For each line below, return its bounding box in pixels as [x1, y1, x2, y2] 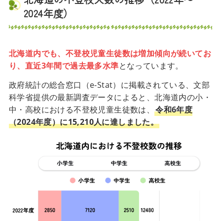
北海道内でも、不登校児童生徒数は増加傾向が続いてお [8, 47, 211, 59]
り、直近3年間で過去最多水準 [8, 60, 119, 71]
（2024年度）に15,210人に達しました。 [8, 116, 159, 127]
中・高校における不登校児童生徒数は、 [8, 104, 155, 115]
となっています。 [118, 60, 184, 71]
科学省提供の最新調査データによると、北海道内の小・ [8, 91, 211, 103]
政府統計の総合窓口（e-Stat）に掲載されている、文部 [8, 79, 210, 90]
